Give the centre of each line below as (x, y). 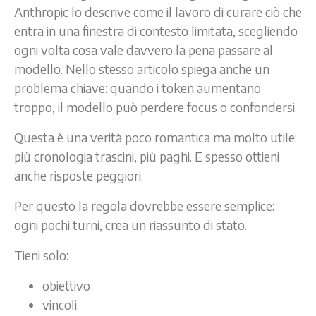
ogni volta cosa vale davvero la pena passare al (144, 49)
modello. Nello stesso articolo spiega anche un (142, 68)
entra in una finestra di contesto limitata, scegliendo (156, 30)
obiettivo (66, 285)
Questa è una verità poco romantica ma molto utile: (156, 137)
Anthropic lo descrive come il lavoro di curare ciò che (158, 11)
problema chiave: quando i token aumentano (138, 87)
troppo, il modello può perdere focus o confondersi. (156, 107)
